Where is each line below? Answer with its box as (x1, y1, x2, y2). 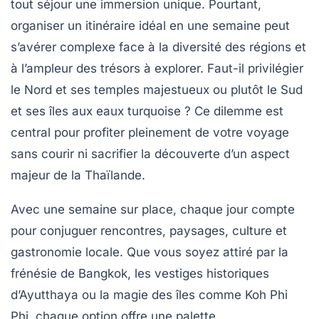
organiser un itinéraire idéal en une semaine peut (11, 18, 290, 33)
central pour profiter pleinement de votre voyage (11, 125, 289, 140)
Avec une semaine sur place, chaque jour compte (11, 202, 295, 216)
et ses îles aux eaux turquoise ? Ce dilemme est (11, 103, 283, 118)
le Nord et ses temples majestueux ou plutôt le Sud (11, 82, 303, 97)
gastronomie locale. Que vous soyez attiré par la (11, 244, 288, 259)
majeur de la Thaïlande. (11, 167, 145, 182)
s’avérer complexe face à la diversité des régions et (11, 39, 306, 54)
